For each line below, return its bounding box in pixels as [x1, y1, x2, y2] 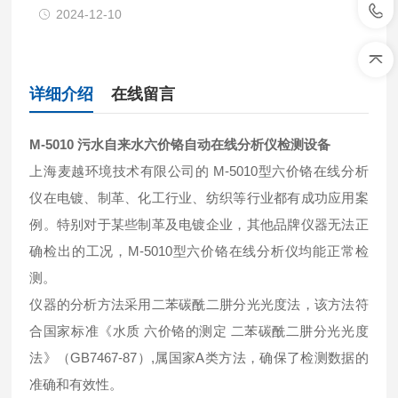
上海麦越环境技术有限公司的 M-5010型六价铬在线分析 [29, 163, 369, 179]
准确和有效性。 [29, 377, 123, 392]
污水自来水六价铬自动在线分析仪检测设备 [77, 137, 331, 152]
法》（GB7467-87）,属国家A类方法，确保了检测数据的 [29, 350, 369, 365]
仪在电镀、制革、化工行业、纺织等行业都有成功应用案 [29, 190, 369, 205]
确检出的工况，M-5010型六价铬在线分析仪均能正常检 [29, 243, 369, 259]
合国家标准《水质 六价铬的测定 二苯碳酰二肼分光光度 [29, 323, 369, 338]
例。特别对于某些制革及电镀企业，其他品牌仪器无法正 [29, 217, 369, 232]
